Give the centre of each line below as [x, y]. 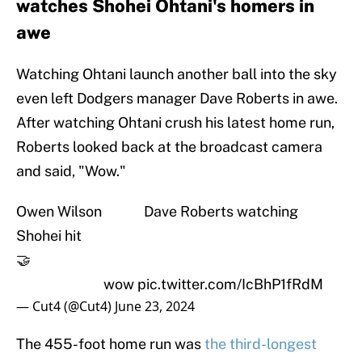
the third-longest [261, 344]
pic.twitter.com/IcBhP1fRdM [230, 284]
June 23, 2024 [155, 307]
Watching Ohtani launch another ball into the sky [177, 74]
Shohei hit [49, 236]
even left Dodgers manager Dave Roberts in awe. [177, 99]
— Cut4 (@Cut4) [65, 307]
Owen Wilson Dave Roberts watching [157, 212]
